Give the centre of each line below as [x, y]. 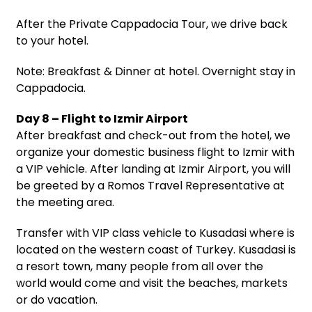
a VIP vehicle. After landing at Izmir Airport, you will [153, 169]
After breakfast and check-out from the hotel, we [153, 135]
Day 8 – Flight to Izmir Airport [102, 118]
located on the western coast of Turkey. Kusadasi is [156, 249]
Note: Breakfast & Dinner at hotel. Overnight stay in [156, 71]
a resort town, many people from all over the [140, 266]
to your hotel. [52, 40]
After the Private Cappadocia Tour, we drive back [152, 24]
